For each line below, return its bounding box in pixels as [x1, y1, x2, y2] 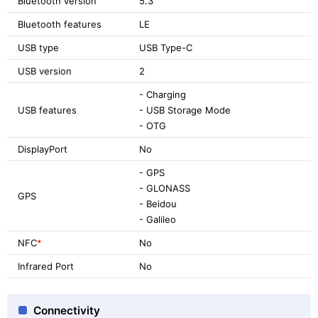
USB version [18, 65, 72, 77]
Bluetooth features [18, 18, 102, 30]
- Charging [139, 88, 186, 100]
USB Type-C [139, 41, 192, 53]
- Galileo [139, 213, 176, 225]
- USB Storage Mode [139, 104, 231, 116]
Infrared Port [18, 260, 74, 272]
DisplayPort [18, 143, 67, 155]
